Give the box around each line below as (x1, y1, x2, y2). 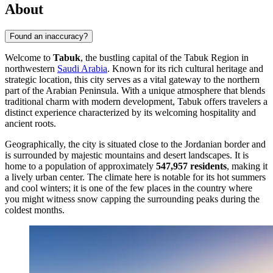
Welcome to (5, 52, 53, 63)
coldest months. (5, 204, 65, 215)
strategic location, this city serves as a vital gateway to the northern (5, 74, 260, 85)
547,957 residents (156, 160, 227, 171)
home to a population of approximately (5, 160, 156, 171)
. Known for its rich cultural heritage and (107, 63, 263, 74)
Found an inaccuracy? (10, 31, 88, 41)
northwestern (5, 63, 57, 74)
